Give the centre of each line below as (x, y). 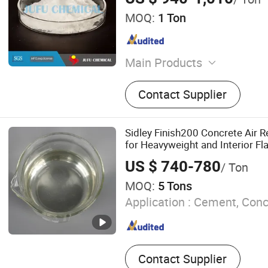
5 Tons (173, 185)
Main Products (163, 62)
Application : (158, 202)
